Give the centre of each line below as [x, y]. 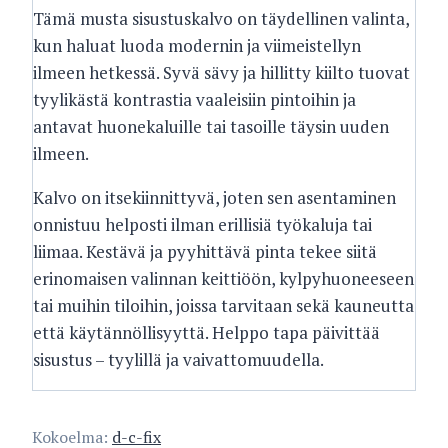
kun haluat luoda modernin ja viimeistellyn [197, 45]
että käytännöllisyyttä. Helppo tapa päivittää [206, 332]
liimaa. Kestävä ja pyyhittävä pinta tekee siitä [205, 251]
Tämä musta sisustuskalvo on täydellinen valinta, [221, 18]
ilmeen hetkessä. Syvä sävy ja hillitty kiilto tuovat [221, 72]
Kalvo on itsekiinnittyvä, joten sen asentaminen [214, 197]
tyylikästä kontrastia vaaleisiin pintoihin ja [194, 99]
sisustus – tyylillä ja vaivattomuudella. [178, 359]
